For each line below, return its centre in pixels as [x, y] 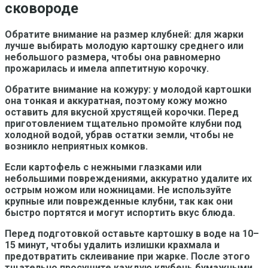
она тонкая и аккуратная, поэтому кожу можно [116, 100]
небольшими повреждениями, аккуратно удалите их [128, 178]
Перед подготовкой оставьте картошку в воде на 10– [132, 233]
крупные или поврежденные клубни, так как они [119, 201]
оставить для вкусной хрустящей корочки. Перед [122, 112]
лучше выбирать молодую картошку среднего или [124, 45]
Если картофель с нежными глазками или [103, 167]
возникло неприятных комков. [76, 146]
